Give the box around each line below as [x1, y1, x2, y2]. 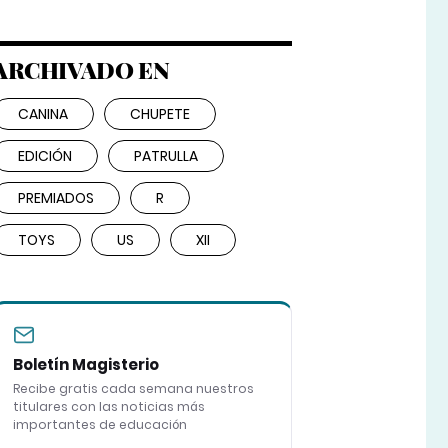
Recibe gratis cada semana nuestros [12, 380, 254, 398]
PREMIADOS [17, 188, 94, 209]
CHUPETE [129, 104, 190, 125]
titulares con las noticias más [12, 398, 205, 416]
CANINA [17, 104, 68, 125]
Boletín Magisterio [12, 354, 159, 376]
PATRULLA [133, 146, 198, 167]
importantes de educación [12, 416, 187, 434]
